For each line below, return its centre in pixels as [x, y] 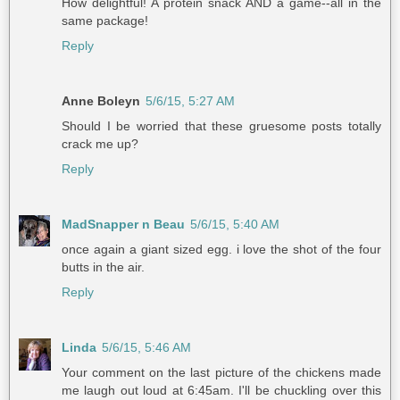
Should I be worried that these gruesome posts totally [221, 126]
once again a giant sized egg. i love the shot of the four [221, 250]
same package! [105, 21]
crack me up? [100, 144]
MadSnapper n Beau [123, 225]
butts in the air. [103, 267]
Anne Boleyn [101, 101]
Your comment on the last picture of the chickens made [221, 373]
